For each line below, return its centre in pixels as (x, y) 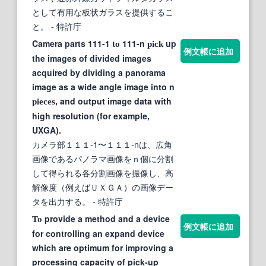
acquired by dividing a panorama (99, 72)
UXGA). (47, 130)
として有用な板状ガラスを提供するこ (103, 12)
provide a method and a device (106, 218)
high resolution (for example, (91, 115)
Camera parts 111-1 (72, 43)
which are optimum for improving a (103, 247)
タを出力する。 (61, 201)
